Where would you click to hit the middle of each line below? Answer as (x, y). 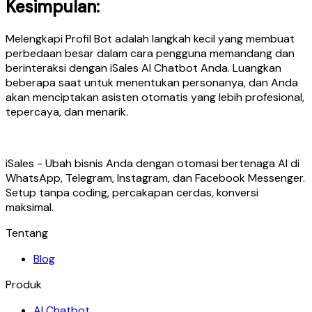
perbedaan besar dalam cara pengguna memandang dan (150, 53)
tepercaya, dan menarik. (67, 111)
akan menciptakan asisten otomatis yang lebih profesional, (155, 97)
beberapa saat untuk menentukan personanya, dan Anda (152, 82)
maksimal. (30, 207)
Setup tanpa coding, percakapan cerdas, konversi (132, 192)
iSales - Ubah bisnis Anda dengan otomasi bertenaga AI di (153, 163)
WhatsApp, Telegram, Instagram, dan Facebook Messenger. (155, 178)
